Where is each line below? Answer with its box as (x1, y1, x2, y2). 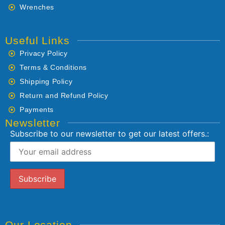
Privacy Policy (20, 49, 68, 57)
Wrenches (20, 3, 55, 11)
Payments (20, 105, 54, 114)
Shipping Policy (20, 77, 73, 85)
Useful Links (5, 34, 70, 46)
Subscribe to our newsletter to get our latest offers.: (10, 128, 209, 139)
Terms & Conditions (20, 63, 87, 71)
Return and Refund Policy (20, 91, 108, 99)
